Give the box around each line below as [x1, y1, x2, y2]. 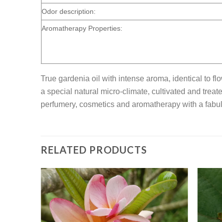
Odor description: [42, 7, 96, 16]
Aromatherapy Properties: [42, 24, 123, 33]
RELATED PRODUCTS [41, 144, 148, 156]
